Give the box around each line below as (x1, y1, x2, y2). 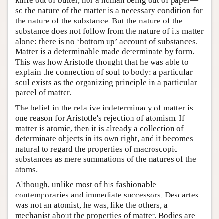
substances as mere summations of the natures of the (15, 154, 196, 164)
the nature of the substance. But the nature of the (15, 16, 183, 25)
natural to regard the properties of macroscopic (15, 144, 178, 153)
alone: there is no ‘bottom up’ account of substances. (15, 36, 197, 46)
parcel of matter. (15, 88, 71, 97)
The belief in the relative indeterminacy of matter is (15, 103, 193, 112)
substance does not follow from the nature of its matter (15, 26, 204, 36)
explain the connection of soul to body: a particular (15, 67, 193, 77)
